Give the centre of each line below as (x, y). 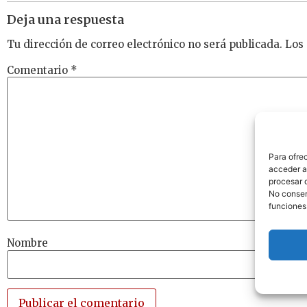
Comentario (39, 70)
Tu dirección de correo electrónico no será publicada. (145, 45)
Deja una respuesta (65, 19)
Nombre (27, 243)
